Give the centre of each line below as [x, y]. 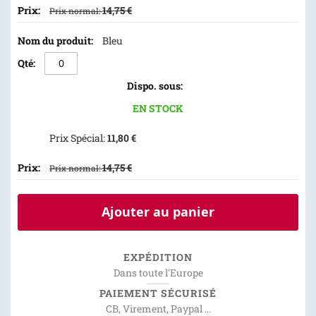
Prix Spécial [76, 138]
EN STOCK [158, 108]
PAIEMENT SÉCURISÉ [158, 293]
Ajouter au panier [158, 212]
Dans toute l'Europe [158, 273]
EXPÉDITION [158, 257]
